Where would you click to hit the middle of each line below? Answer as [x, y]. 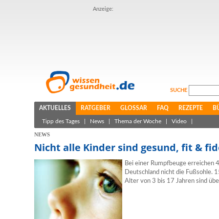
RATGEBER [96, 108]
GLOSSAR [134, 108]
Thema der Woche [138, 121]
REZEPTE [191, 108]
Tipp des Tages [61, 121]
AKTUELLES [55, 108]
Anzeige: [103, 9]
